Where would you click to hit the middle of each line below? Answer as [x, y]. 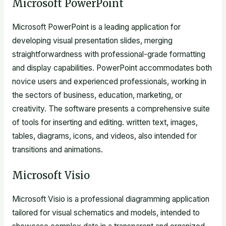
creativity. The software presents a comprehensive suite [111, 109]
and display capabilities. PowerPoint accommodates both [112, 68]
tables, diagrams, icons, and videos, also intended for [104, 136]
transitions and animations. [57, 150]
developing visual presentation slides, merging [92, 41]
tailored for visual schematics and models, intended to [106, 212]
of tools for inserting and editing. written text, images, [105, 123]
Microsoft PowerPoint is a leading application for [96, 27]
